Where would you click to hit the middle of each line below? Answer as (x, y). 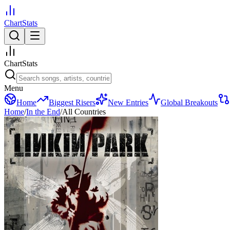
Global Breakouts (189, 102)
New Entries (128, 102)
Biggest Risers (72, 102)
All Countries (84, 112)
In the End (43, 112)
